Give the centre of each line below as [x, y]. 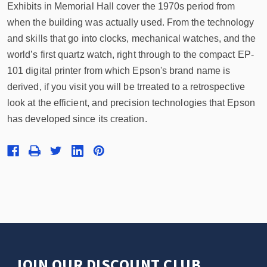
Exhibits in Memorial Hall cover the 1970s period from [121, 6]
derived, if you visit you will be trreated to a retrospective [126, 87]
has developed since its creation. [77, 119]
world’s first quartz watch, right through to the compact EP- [131, 55]
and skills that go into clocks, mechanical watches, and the [131, 38]
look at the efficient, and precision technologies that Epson [131, 103]
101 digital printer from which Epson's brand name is [119, 71]
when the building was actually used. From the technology [131, 22]
